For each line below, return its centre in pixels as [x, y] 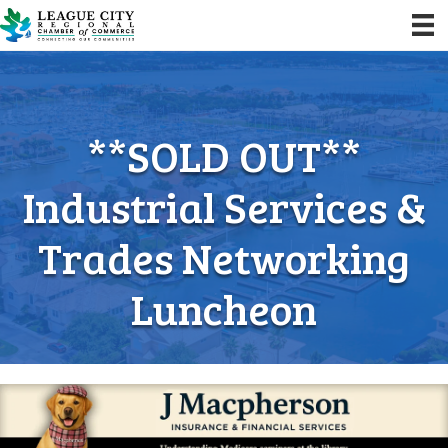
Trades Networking [224, 257]
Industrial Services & [224, 206]
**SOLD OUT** [224, 155]
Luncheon [224, 308]
